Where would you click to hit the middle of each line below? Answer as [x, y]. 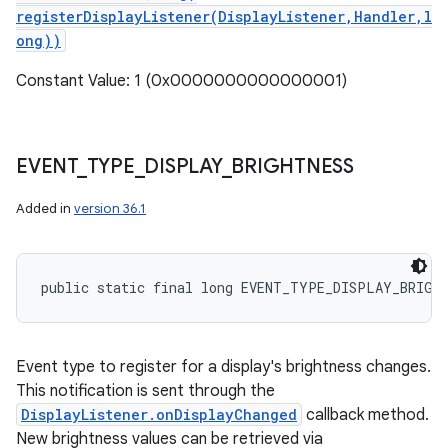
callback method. [365, 415]
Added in [45, 208]
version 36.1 [110, 208]
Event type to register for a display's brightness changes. [223, 367]
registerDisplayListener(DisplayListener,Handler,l [224, 16]
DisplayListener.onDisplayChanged [159, 414]
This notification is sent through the [145, 391]
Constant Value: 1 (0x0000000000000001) [181, 81]
